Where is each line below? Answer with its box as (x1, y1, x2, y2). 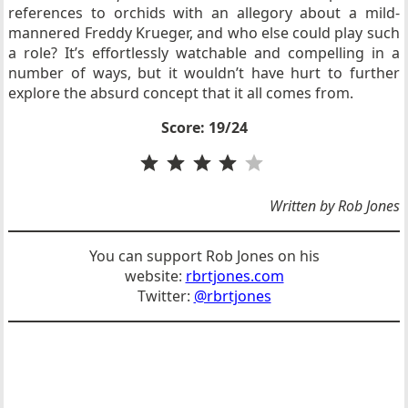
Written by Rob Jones (269, 196, 400, 216)
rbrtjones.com (185, 266, 284, 286)
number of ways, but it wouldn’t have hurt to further (8, 63, 400, 83)
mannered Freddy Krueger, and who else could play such (8, 23, 400, 43)
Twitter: (137, 286, 194, 306)
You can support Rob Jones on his (88, 246, 320, 266)
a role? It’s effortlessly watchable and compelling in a (8, 43, 400, 63)
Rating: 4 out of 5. (277, 141, 308, 161)
